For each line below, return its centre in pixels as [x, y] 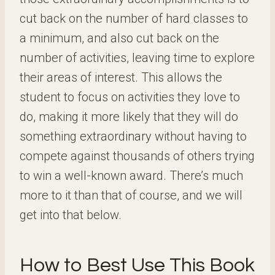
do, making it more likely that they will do [129, 117]
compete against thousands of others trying [137, 156]
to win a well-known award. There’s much [131, 176]
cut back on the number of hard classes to [134, 18]
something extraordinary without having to [133, 136]
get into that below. [71, 215]
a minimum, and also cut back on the [119, 38]
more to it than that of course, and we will [131, 195]
